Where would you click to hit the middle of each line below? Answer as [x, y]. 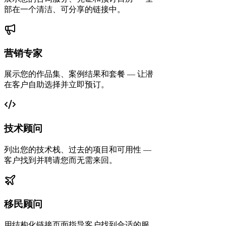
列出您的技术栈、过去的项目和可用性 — [78, 149]
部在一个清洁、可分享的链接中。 [65, 9]
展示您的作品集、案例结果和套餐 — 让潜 [79, 74]
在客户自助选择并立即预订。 [56, 85]
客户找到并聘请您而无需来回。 [61, 160]
